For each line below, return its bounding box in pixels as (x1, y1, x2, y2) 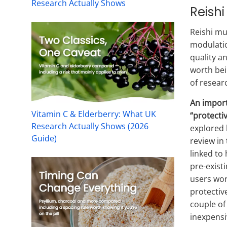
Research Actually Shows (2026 (31, 121, 148, 132)
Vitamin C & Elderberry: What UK (31, 108, 156, 120)
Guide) (31, 133, 57, 144)
